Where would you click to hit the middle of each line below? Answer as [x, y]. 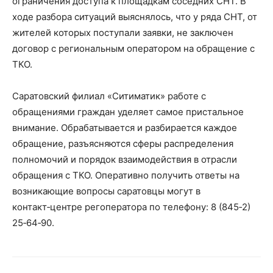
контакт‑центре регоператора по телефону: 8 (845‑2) [131, 207]
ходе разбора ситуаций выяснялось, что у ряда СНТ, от [135, 16]
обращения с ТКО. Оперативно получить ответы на [126, 175]
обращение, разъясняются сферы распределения [123, 143]
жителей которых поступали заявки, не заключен [123, 32]
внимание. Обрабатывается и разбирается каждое [125, 127]
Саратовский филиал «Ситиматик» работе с [109, 96]
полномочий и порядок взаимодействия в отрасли [125, 159]
